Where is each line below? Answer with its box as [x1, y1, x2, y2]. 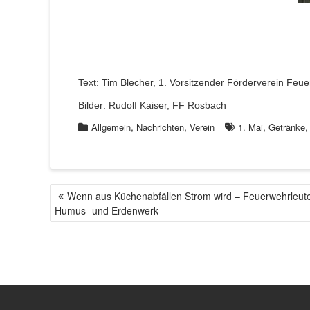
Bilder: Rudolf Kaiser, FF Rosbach [78, 99, 226, 111]
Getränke [268, 120, 305, 134]
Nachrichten [136, 120, 184, 134]
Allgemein [91, 120, 131, 134]
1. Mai [238, 120, 263, 134]
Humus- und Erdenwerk [55, 203, 158, 217]
